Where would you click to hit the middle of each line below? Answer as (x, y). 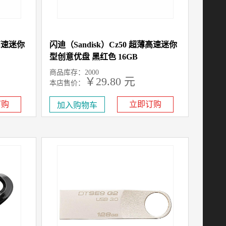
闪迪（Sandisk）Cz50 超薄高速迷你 (113, 45)
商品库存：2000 (74, 72)
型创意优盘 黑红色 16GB (94, 57)
